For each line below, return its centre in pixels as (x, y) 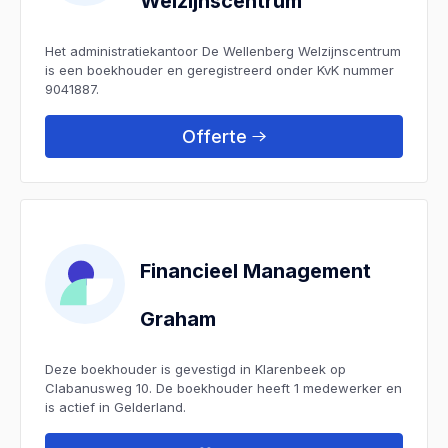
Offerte (214, 136)
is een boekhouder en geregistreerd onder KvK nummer (219, 69)
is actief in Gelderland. (115, 406)
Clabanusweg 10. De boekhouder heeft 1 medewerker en (223, 387)
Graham (178, 318)
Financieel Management (255, 270)
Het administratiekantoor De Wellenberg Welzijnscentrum (223, 50)
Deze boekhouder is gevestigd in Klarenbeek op (195, 368)
